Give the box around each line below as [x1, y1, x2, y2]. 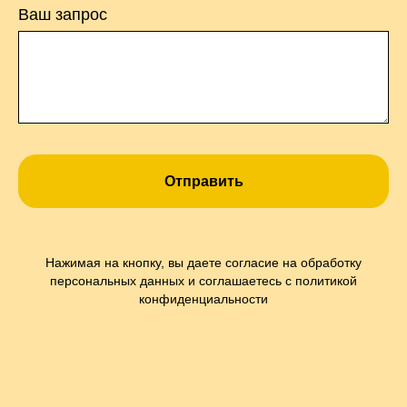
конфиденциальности [139, 292, 268, 307]
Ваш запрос [18, 5, 107, 24]
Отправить [164, 173, 243, 189]
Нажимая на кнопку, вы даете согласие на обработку [45, 255, 362, 271]
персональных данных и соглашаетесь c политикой [50, 273, 357, 289]
